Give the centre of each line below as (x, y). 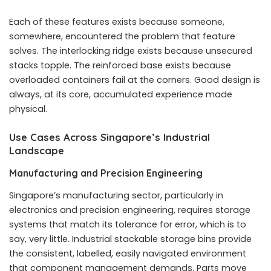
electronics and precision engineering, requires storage (130, 210)
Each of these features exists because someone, (117, 22)
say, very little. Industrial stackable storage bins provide (130, 239)
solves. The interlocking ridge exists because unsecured (131, 51)
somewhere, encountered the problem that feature (122, 37)
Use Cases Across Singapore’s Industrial (109, 137)
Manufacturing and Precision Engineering (106, 173)
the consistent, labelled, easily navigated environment (128, 253)
